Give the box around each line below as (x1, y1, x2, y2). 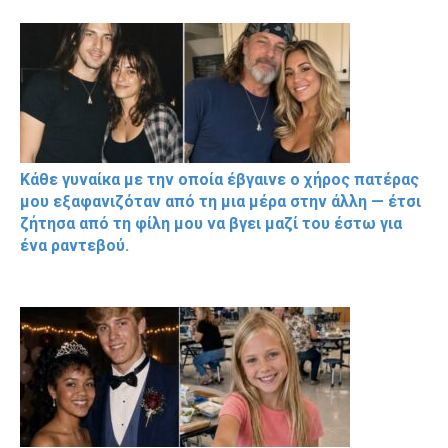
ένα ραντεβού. (20, 235, 129, 255)
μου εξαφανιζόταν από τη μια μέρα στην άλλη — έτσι (20, 191, 421, 211)
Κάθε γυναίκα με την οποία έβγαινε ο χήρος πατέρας (20, 169, 419, 189)
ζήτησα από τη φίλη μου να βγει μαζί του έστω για (20, 213, 402, 233)
